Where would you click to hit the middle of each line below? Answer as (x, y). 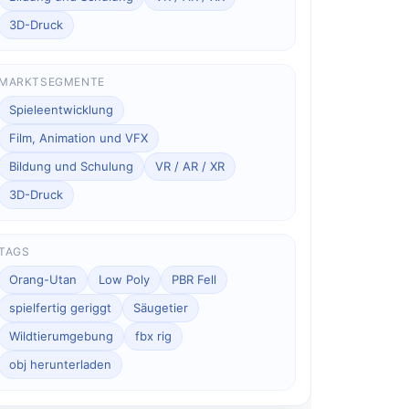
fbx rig (154, 336)
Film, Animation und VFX (79, 137)
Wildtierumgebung (62, 336)
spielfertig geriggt (61, 307)
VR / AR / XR (190, 166)
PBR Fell (194, 279)
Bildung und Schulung (72, 166)
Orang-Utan (43, 279)
